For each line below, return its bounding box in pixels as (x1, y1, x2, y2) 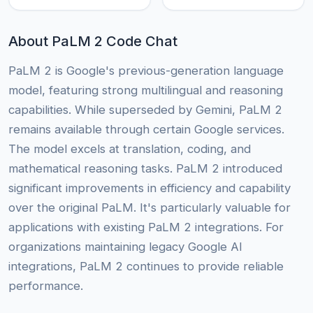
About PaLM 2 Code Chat (8, 33, 177, 50)
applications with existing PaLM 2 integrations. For (8, 220, 284, 235)
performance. (8, 279, 83, 293)
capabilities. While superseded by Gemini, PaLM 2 (8, 103, 282, 117)
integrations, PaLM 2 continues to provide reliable (8, 259, 284, 274)
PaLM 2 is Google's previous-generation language (8, 64, 284, 78)
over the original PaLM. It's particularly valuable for (8, 201, 291, 215)
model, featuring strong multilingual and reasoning (8, 83, 283, 98)
